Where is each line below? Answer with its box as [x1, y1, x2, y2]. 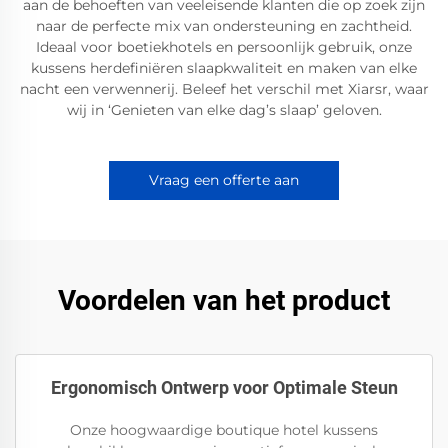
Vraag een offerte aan [149, 171, 299, 189]
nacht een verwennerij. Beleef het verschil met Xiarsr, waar [19, 80, 429, 98]
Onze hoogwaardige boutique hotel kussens [70, 421, 378, 439]
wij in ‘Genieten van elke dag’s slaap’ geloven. [66, 101, 382, 119]
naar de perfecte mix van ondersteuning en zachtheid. [36, 17, 412, 35]
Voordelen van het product [58, 284, 390, 317]
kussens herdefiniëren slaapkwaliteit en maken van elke [31, 59, 417, 77]
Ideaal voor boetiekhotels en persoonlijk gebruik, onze [36, 38, 412, 56]
